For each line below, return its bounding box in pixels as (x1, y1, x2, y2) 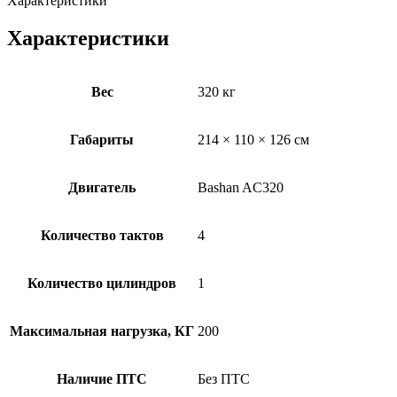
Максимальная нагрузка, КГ (10, 323, 194, 339)
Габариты (70, 132, 134, 148)
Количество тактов (40, 228, 164, 244)
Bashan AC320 (198, 180, 284, 196)
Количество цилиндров (27, 276, 176, 292)
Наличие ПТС (57, 371, 147, 387)
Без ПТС (198, 371, 250, 387)
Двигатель (68, 180, 136, 196)
